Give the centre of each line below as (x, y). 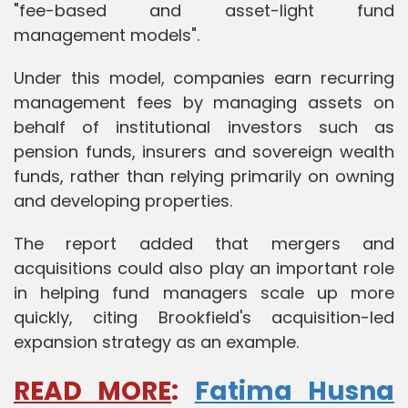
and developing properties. (123, 200)
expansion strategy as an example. (156, 342)
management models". (107, 35)
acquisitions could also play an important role (204, 268)
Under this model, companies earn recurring (204, 77)
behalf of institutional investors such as (204, 127)
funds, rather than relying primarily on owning (204, 176)
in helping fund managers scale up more (204, 292)
